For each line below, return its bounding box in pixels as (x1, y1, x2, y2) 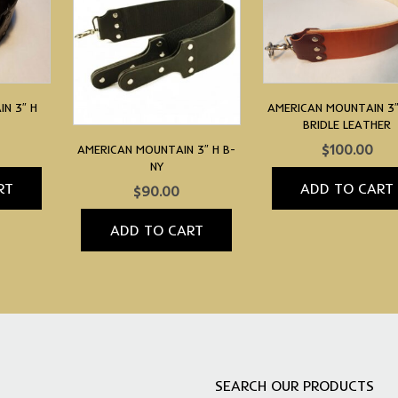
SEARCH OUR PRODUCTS (215, 376, 374, 394)
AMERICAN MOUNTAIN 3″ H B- (77, 141, 236, 156)
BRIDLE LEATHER (303, 117, 392, 132)
